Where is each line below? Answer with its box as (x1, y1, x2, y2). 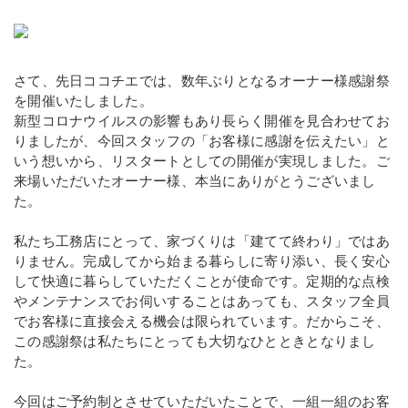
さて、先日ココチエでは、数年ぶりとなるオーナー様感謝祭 (14, 74, 390, 88)
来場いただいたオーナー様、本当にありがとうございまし (14, 174, 376, 189)
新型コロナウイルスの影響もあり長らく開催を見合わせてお (14, 114, 390, 128)
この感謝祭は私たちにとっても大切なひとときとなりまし (14, 334, 376, 349)
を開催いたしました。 (14, 94, 153, 108)
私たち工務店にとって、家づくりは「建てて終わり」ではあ (14, 234, 390, 249)
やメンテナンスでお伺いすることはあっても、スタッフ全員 (14, 294, 390, 309)
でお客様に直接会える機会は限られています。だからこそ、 (14, 314, 390, 329)
